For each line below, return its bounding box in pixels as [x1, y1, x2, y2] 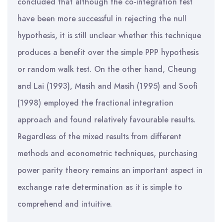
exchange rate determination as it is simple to [17, 181, 182, 193]
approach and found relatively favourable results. [17, 114, 196, 125]
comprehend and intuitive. [17, 198, 112, 210]
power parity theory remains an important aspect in [17, 165, 203, 176]
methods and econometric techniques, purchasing [17, 148, 198, 159]
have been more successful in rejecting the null [17, 13, 186, 24]
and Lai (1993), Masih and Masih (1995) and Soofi [17, 80, 198, 92]
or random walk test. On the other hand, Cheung [17, 63, 196, 75]
